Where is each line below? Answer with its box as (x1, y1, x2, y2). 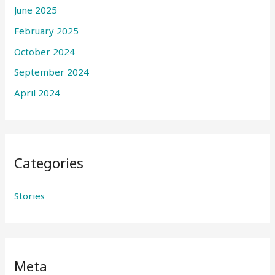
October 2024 (14, 45, 76, 58)
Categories (14, 153, 84, 172)
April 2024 (14, 87, 61, 99)
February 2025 (14, 24, 79, 37)
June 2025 (14, 4, 58, 17)
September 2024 (14, 66, 90, 79)
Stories (14, 190, 45, 202)
